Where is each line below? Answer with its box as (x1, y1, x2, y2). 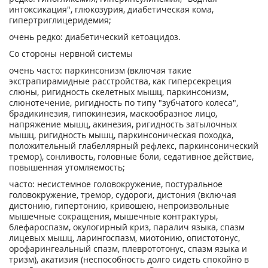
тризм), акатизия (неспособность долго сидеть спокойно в (9, 254, 249, 265)
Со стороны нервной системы (9, 48, 133, 59)
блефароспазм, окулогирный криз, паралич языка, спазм (9, 221, 245, 233)
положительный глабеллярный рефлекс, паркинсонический (9, 140, 258, 151)
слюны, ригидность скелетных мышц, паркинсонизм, (9, 86, 229, 98)
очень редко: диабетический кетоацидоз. (9, 31, 181, 42)
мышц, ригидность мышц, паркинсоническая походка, (9, 129, 233, 141)
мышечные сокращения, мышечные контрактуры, (9, 211, 218, 222)
